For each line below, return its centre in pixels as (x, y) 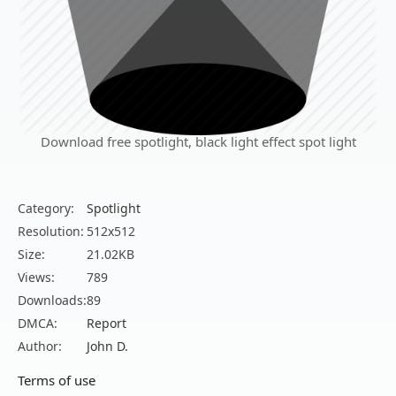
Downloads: (52, 301)
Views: (36, 278)
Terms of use (57, 381)
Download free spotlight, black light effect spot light (198, 142)
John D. (107, 346)
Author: (40, 346)
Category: (46, 209)
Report (107, 324)
